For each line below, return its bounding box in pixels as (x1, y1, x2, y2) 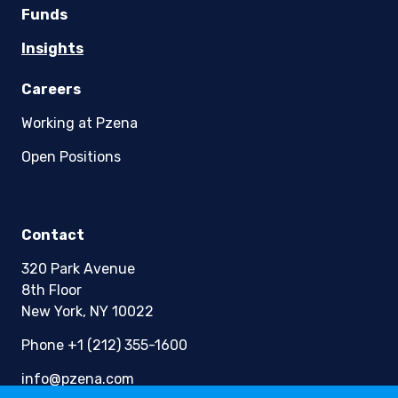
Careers (21, 81, 81, 99)
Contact (21, 227, 84, 244)
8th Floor (21, 282, 82, 299)
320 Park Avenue (21, 260, 135, 278)
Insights (21, 40, 84, 58)
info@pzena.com (21, 370, 134, 388)
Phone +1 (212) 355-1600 (21, 337, 187, 354)
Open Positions (21, 148, 121, 166)
